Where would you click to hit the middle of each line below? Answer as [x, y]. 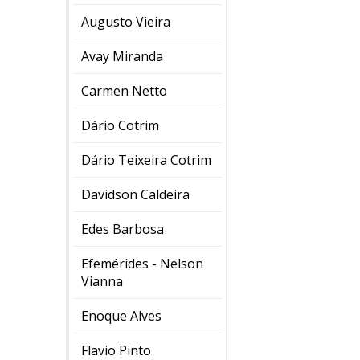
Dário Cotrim [120, 125]
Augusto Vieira [126, 21]
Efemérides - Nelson [142, 263]
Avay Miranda [122, 56]
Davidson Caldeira [135, 194]
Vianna [102, 281]
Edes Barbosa [123, 229]
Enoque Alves [121, 315]
